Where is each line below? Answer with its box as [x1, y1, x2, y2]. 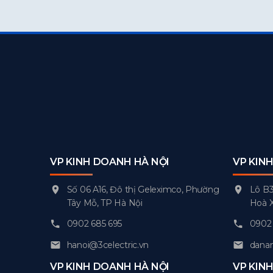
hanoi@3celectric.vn [66, 239, 149, 250]
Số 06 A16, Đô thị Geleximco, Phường [66, 183, 219, 195]
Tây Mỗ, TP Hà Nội [66, 197, 143, 208]
